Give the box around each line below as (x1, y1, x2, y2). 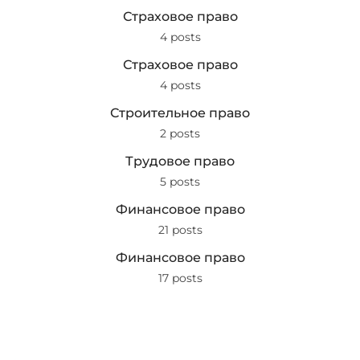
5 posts (160, 174, 200, 189)
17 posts (157, 271, 202, 285)
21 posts (157, 223, 202, 237)
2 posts (160, 126, 200, 141)
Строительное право (110, 105, 250, 121)
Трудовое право (125, 153, 235, 169)
